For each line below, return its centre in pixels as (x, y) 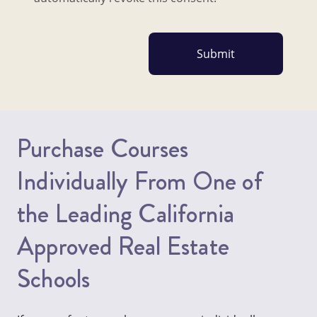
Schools (54, 279)
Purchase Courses (103, 149)
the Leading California (126, 214)
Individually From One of (140, 181)
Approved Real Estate (123, 246)
